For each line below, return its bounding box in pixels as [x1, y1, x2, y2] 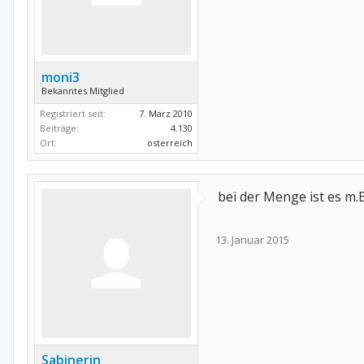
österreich [147, 136, 193, 149]
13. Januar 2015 [215, 232, 289, 247]
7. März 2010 [139, 107, 193, 119]
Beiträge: [40, 122, 79, 134]
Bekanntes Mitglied [41, 84, 124, 97]
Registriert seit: [40, 107, 106, 119]
